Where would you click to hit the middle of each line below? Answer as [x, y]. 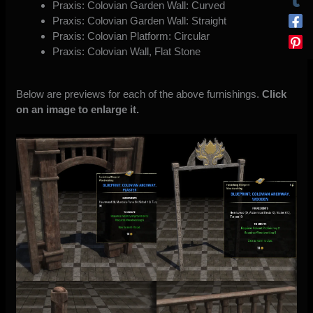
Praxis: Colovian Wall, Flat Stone [126, 51]
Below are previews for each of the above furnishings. [139, 94]
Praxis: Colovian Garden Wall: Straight [139, 20]
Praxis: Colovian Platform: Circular [131, 36]
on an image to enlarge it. [78, 109]
